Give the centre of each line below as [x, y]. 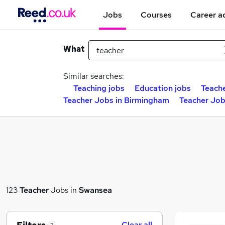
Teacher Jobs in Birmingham [116, 100]
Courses [156, 15]
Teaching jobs [99, 88]
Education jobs [163, 88]
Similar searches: [94, 76]
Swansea [95, 190]
